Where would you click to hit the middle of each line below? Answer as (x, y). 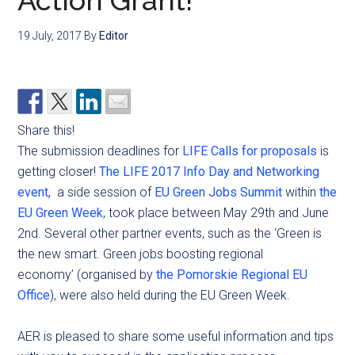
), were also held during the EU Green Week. (170, 295)
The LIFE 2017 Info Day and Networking (210, 172)
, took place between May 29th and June (216, 213)
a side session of (103, 192)
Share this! (46, 130)
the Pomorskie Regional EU (232, 275)
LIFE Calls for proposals (250, 151)
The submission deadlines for (100, 151)
